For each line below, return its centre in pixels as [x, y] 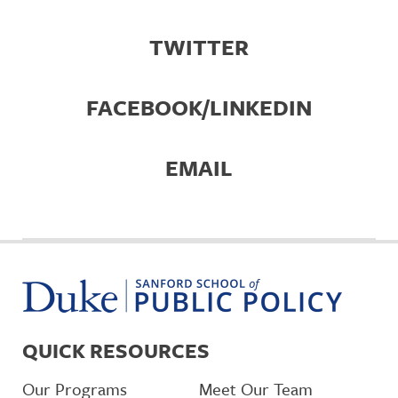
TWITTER [199, 47]
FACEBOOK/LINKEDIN [199, 107]
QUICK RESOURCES [116, 350]
